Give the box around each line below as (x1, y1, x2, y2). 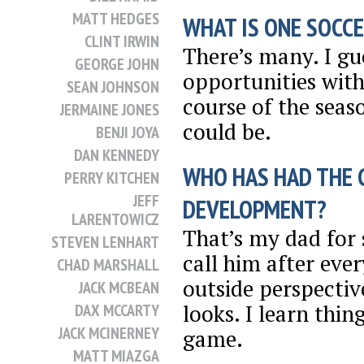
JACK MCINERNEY (58, 323, 159, 344)
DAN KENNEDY (74, 145, 159, 166)
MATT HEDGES (72, 8, 159, 29)
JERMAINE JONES (60, 99, 159, 120)
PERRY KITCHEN (64, 167, 159, 188)
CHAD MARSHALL (57, 254, 159, 275)
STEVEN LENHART (51, 232, 159, 253)
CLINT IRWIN (84, 31, 159, 52)
